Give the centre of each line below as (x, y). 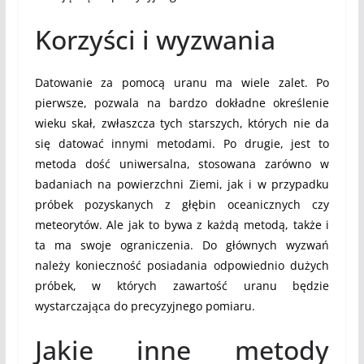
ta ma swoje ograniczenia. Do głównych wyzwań (182, 245)
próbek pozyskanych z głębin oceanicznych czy (182, 205)
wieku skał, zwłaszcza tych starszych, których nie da (182, 123)
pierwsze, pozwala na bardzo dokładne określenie (182, 103)
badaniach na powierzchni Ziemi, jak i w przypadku (182, 184)
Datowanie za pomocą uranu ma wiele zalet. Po (182, 83)
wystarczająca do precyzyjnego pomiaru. (145, 306)
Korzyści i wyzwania (155, 40)
